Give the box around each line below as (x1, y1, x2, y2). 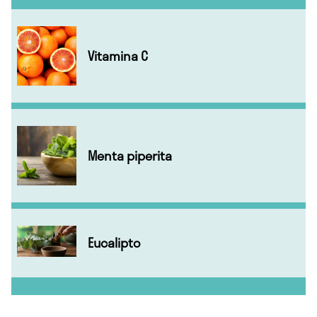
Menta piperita (88, 145, 172, 166)
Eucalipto (88, 233, 140, 253)
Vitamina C (88, 45, 148, 66)
